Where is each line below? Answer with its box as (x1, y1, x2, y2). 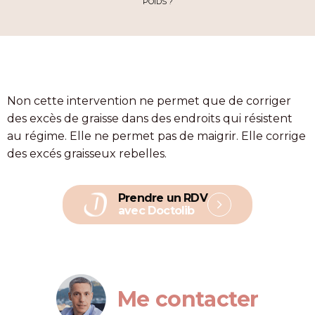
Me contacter (117, 285, 259, 312)
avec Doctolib (118, 204, 195, 217)
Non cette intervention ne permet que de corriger (7, 94, 291, 108)
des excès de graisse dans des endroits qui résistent (7, 112, 292, 125)
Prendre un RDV (118, 191, 207, 205)
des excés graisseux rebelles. (7, 147, 167, 160)
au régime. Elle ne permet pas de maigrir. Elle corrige (7, 129, 306, 143)
